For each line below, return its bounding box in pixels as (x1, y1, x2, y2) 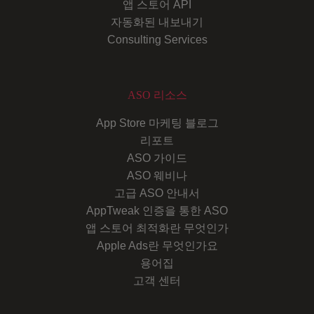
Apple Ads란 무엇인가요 (96, 239, 218, 252)
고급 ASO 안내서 (114, 186, 200, 199)
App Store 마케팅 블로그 (95, 116, 219, 129)
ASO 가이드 (127, 151, 187, 164)
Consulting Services (107, 33, 207, 46)
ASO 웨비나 (127, 169, 187, 182)
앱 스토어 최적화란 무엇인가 (86, 221, 228, 234)
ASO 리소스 (127, 88, 187, 101)
